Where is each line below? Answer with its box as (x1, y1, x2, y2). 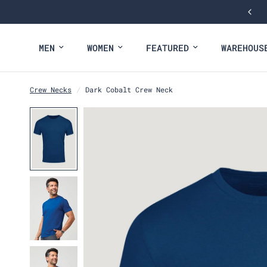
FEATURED (146, 42, 189, 54)
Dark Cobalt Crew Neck (85, 85, 173, 94)
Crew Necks (30, 85, 72, 94)
